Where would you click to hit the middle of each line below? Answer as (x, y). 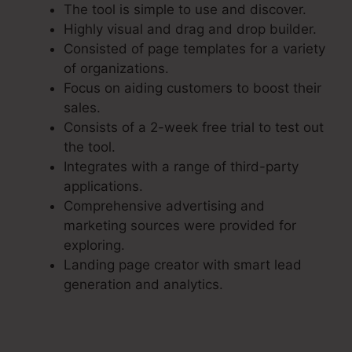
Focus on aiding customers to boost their (192, 88)
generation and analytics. (143, 285)
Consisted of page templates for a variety (194, 49)
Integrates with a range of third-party (181, 167)
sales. (82, 108)
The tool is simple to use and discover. (185, 10)
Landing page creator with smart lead (183, 265)
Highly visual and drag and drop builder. (190, 29)
